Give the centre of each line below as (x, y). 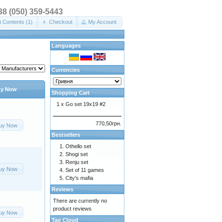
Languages (66, 46)
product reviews (72, 209)
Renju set (77, 162)
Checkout (60, 22)
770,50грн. (109, 123)
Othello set (78, 146)
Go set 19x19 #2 (85, 104)
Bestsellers (66, 135)
